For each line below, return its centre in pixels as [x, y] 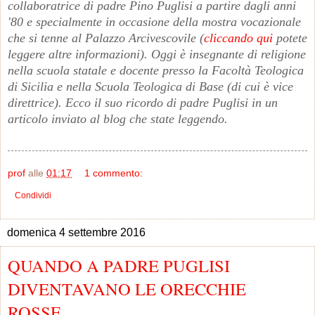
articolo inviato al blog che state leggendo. [118, 118]
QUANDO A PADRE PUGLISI [119, 265]
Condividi [33, 195]
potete [290, 38]
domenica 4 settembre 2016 [76, 232]
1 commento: [114, 173]
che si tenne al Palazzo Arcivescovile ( [106, 38]
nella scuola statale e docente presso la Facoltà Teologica [156, 70]
